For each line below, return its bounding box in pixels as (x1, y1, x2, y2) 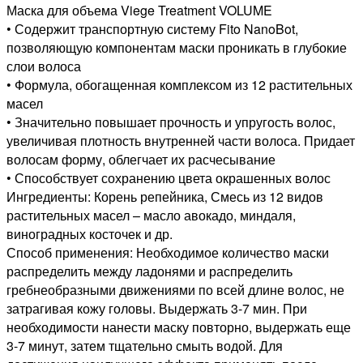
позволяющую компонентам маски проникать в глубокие (6, 38, 347, 58)
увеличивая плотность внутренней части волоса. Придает (6, 131, 355, 151)
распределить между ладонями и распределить (6, 262, 293, 281)
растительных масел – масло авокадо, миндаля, (6, 206, 296, 225)
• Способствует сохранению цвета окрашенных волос (6, 169, 331, 188)
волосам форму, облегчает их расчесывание (6, 150, 275, 169)
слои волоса (6, 57, 81, 76)
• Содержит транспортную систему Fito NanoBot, (6, 19, 298, 39)
